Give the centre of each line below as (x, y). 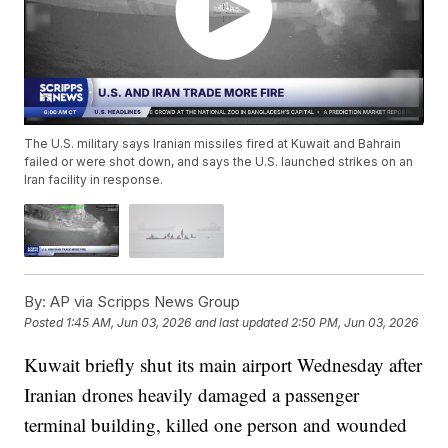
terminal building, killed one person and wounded (216, 424)
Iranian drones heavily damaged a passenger (192, 394)
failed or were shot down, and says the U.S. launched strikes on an (219, 162)
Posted (45, 323)
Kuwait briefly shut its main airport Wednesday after (223, 364)
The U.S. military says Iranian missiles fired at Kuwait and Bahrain (213, 144)
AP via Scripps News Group (143, 301)
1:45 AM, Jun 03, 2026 (129, 323)
